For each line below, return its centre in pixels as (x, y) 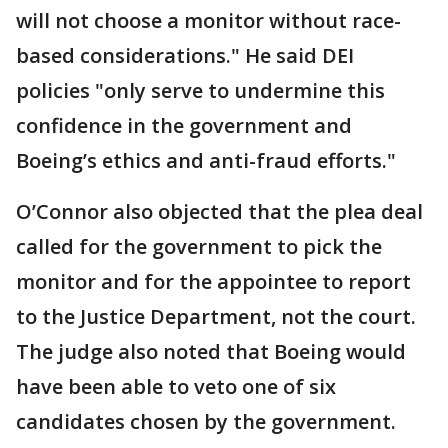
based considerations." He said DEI (185, 55)
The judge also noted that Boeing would (211, 351)
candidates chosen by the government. (206, 421)
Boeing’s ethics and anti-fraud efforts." (206, 160)
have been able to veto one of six (176, 386)
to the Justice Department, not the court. (216, 316)
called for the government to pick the (199, 246)
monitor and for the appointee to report (213, 281)
